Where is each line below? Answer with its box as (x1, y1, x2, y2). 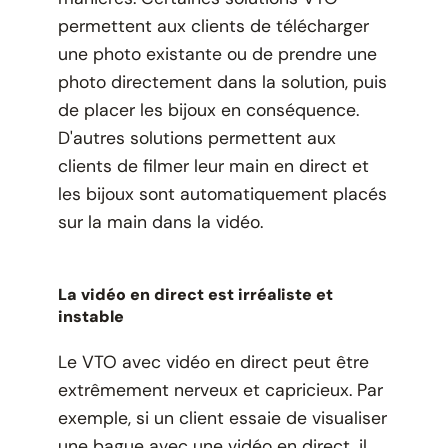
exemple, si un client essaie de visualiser (57, 406, 387, 429)
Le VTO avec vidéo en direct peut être (57, 350, 369, 373)
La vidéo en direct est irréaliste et (57, 283, 333, 305)
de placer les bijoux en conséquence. (57, 98, 359, 121)
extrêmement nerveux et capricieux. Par (57, 378, 383, 401)
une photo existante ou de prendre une (57, 42, 377, 65)
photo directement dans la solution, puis (57, 70, 387, 93)
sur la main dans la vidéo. (57, 210, 263, 233)
